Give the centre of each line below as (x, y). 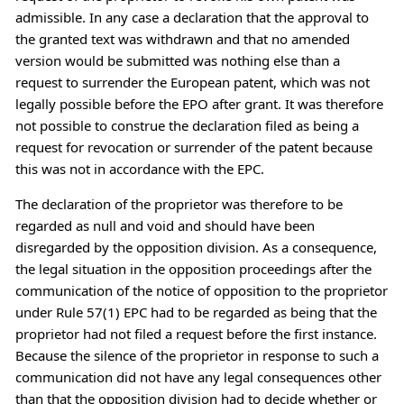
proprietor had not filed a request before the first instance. (196, 333)
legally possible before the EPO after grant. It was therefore (199, 103)
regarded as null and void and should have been (165, 225)
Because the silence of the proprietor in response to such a (197, 355)
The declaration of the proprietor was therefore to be (179, 203)
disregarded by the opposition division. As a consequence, (196, 247)
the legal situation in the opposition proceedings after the (193, 268)
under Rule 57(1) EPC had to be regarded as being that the (196, 312)
